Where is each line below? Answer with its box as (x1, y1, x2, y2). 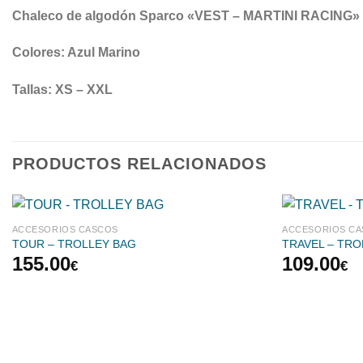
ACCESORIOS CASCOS (11, 224, 118, 234)
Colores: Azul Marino (12, 45, 140, 60)
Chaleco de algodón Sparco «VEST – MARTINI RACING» (12, 8, 360, 23)
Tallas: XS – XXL (12, 83, 113, 97)
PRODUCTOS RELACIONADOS (12, 155, 267, 173)
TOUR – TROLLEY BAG (11, 237, 136, 250)
